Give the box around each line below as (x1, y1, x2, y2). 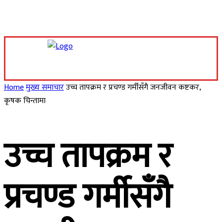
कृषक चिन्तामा (4, 94, 46, 108)
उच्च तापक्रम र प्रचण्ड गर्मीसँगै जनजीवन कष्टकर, (66, 81, 201, 94)
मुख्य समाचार (26, 81, 64, 94)
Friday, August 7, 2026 (5, 59, 67, 68)
